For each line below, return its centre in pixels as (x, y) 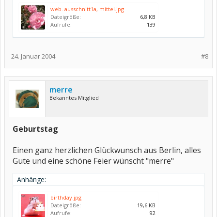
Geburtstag (35, 129)
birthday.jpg (66, 197)
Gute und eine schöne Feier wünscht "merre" (93, 161)
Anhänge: (31, 179)
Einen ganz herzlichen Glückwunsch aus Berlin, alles (107, 150)
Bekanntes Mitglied (74, 98)
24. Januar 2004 (33, 56)
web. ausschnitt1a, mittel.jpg (87, 9)
